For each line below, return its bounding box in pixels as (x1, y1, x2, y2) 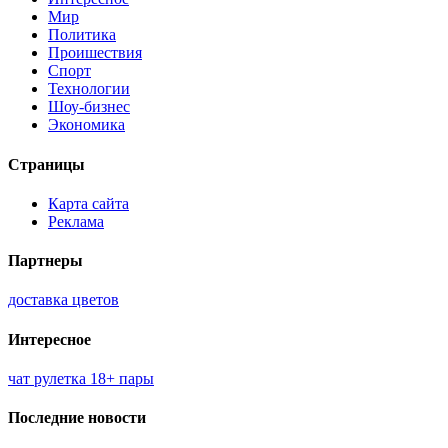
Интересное (8, 330, 91, 348)
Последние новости (8, 409, 146, 427)
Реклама (48, 212, 104, 230)
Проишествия (48, 44, 142, 62)
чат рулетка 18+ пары (8, 369, 154, 387)
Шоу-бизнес (48, 98, 130, 116)
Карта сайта (48, 194, 129, 212)
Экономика (48, 116, 125, 134)
